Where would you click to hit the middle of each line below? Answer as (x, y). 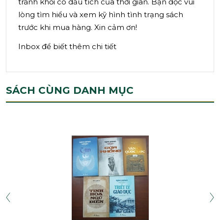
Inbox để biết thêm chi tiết (67, 47)
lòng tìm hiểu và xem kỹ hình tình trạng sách (101, 14)
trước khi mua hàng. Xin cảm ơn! (78, 27)
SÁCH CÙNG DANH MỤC (70, 90)
